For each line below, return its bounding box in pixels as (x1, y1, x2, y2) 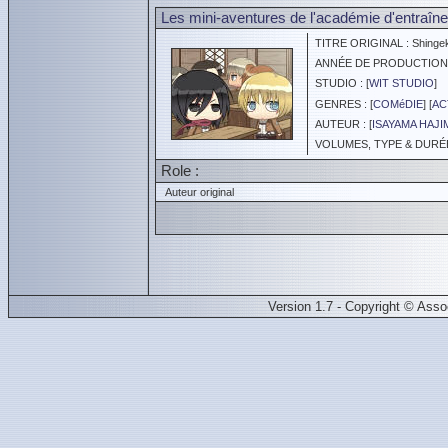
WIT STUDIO (369, 77, 434, 89)
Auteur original (159, 186, 234, 198)
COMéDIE (373, 98, 423, 110)
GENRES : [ (309, 98, 373, 110)
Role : (161, 162, 199, 179)
